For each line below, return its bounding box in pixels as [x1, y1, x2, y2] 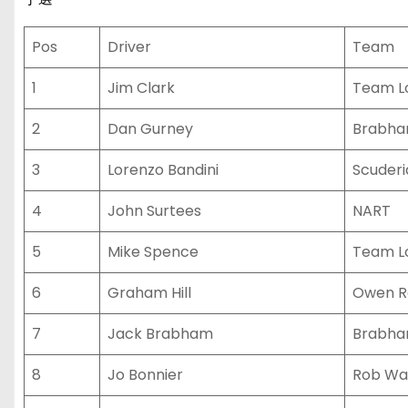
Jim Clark [107, 77, 175, 98]
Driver [107, 36, 151, 57]
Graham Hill [107, 282, 191, 303]
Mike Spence [107, 241, 199, 262]
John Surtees [107, 200, 201, 221]
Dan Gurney [107, 118, 193, 139]
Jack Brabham [107, 323, 213, 344]
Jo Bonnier [107, 364, 183, 385]
